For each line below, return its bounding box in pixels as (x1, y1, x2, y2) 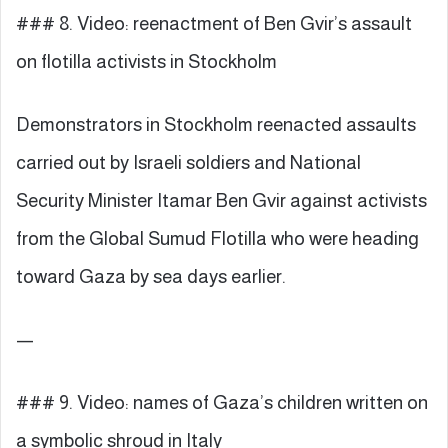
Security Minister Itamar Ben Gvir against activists (16, 189, 427, 211)
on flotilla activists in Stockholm (16, 50, 277, 72)
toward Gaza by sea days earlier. (16, 265, 286, 287)
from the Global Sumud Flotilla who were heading (16, 227, 419, 249)
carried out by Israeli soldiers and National (16, 151, 361, 173)
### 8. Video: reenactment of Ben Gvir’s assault (16, 12, 412, 34)
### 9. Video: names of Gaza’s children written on (16, 391, 428, 413)
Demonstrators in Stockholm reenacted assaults (16, 113, 416, 135)
